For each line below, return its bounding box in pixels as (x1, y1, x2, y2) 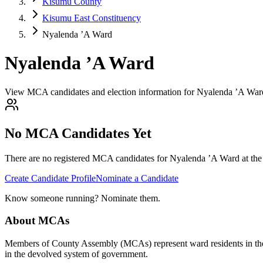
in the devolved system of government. (5, 249, 148, 259)
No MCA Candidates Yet (5, 125, 151, 141)
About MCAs (5, 214, 69, 227)
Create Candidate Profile (5, 173, 96, 183)
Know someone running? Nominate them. (5, 193, 160, 203)
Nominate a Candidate (96, 173, 178, 183)
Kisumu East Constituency (42, 13, 141, 23)
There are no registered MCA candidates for (5, 153, 170, 163)
